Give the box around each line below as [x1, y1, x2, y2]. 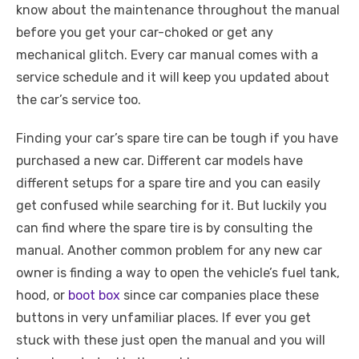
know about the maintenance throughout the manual [16, 2, 340, 18]
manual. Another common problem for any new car [16, 243, 322, 258]
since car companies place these [120, 288, 319, 303]
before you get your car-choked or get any [16, 25, 273, 40]
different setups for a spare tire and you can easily [16, 175, 321, 191]
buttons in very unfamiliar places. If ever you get [16, 310, 311, 325]
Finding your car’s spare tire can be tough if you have [16, 131, 338, 146]
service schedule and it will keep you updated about [16, 70, 329, 85]
